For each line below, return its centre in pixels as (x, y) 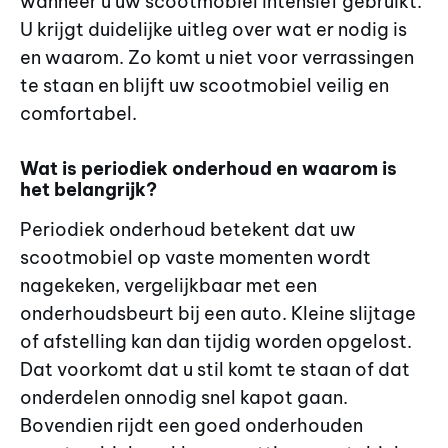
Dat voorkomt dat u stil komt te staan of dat (215, 369)
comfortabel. (78, 114)
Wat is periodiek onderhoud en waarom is (208, 168)
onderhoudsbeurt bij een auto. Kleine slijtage (218, 313)
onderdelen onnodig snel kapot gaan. (184, 397)
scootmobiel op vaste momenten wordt (195, 257)
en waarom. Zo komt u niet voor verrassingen (217, 58)
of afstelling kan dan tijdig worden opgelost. (216, 341)
